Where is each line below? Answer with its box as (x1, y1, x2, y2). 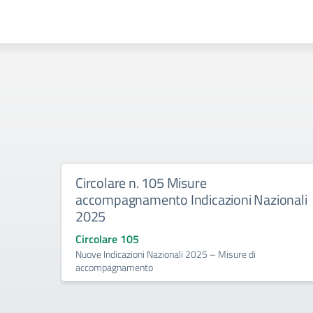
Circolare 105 (75, 231, 139, 247)
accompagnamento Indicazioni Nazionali (75, 189, 307, 210)
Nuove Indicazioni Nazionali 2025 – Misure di (75, 247, 256, 261)
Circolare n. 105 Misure (75, 172, 207, 194)
